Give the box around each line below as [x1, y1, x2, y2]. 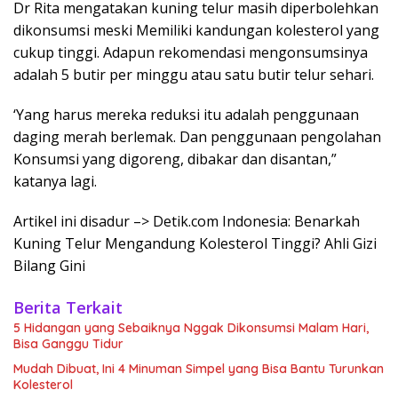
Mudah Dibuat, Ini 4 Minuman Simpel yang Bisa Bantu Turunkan [13, 361, 384, 378]
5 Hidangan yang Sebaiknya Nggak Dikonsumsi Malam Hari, [13, 320, 369, 337]
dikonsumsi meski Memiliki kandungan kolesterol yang [13, 20, 379, 41]
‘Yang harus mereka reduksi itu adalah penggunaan [13, 105, 359, 125]
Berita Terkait [13, 297, 123, 319]
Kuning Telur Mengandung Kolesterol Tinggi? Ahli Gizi [13, 234, 377, 254]
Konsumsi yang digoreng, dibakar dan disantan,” [13, 149, 337, 170]
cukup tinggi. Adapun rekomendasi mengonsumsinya [13, 43, 368, 63]
